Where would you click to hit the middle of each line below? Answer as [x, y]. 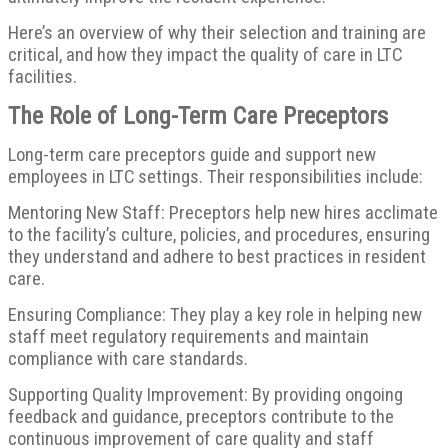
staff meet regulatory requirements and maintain [188, 336]
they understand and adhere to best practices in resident [217, 256]
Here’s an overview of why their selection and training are [217, 32]
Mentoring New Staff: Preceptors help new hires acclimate [223, 212]
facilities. [42, 76]
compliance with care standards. [128, 358]
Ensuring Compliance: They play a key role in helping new [215, 314]
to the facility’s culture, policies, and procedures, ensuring [219, 234]
